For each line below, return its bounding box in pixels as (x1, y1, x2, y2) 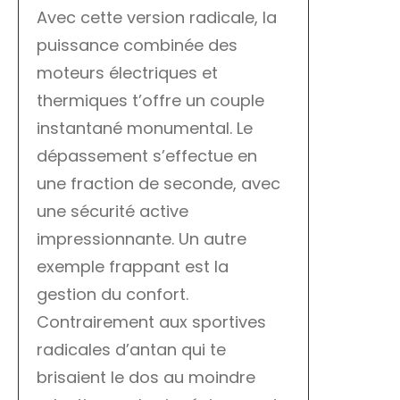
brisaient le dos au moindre (37, 366, 255, 389)
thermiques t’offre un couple (37, 89, 264, 112)
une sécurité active (37, 200, 188, 223)
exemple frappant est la (37, 255, 229, 279)
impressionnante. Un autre (37, 228, 246, 251)
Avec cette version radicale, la (37, 6, 277, 29)
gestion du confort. (37, 283, 188, 306)
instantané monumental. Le (37, 117, 253, 140)
